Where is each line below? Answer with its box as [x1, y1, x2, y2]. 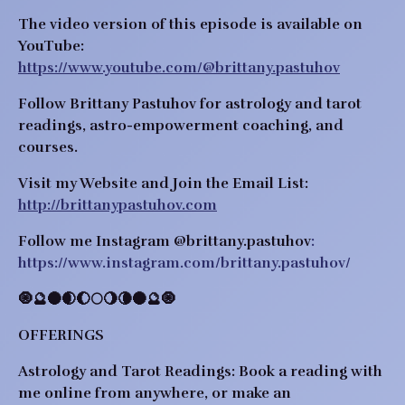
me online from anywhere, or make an [18, 384, 291, 402]
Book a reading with [235, 363, 382, 381]
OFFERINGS [18, 326, 104, 344]
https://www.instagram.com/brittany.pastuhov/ [18, 254, 351, 272]
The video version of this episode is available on [18, 15, 363, 33]
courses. [18, 138, 78, 156]
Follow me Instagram [18, 232, 174, 250]
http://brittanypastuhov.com [18, 196, 217, 214]
